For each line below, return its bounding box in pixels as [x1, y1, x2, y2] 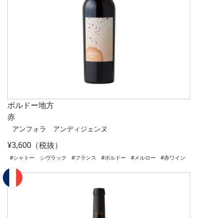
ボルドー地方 [7, 100, 54, 111]
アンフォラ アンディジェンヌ [12, 124, 108, 134]
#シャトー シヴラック [10, 154, 67, 162]
